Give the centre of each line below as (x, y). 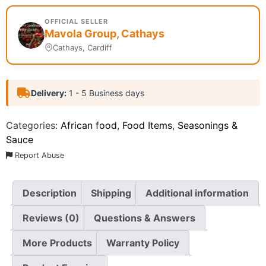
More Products (57, 243)
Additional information (197, 193)
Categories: (33, 126)
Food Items (147, 126)
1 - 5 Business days (105, 93)
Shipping (111, 193)
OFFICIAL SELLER (76, 22)
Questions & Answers (145, 218)
